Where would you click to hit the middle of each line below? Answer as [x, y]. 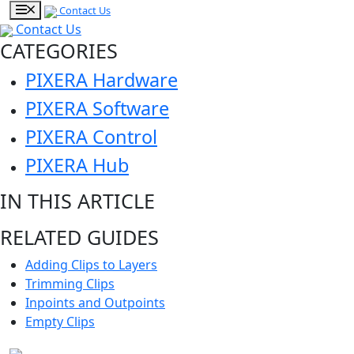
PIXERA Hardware [102, 80]
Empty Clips [60, 322]
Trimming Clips [70, 284]
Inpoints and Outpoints [95, 303]
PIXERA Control [91, 137]
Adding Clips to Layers [91, 265]
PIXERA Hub [77, 165]
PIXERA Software [97, 108]
